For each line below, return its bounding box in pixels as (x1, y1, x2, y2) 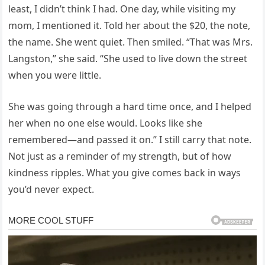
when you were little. (8, 69, 102, 82)
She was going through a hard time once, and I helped (8, 100, 252, 114)
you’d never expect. (8, 183, 95, 196)
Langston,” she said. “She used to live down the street (8, 52, 248, 66)
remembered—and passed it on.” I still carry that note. (8, 133, 252, 147)
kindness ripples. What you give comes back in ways (8, 166, 241, 180)
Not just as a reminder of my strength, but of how (8, 150, 232, 163)
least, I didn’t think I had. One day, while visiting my (8, 2, 236, 16)
